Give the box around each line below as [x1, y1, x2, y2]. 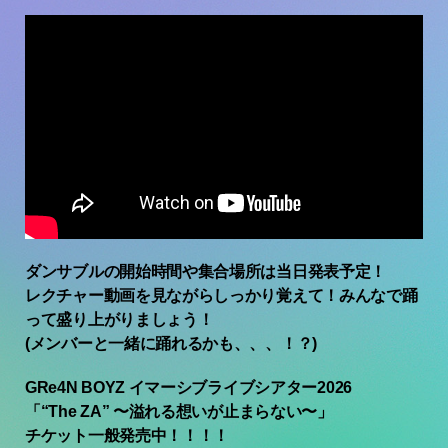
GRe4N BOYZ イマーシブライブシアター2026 [25, 378, 352, 396]
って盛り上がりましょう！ [25, 310, 214, 328]
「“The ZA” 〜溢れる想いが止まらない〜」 [25, 402, 333, 420]
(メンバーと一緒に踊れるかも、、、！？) [25, 334, 317, 352]
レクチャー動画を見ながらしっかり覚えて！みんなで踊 [25, 286, 418, 304]
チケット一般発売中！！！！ [25, 426, 230, 444]
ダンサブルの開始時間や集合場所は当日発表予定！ [25, 262, 387, 280]
